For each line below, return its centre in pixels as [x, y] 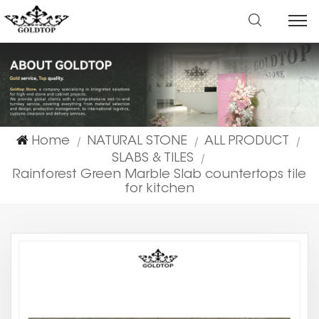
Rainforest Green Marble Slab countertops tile [159, 175]
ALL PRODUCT [246, 141]
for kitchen [159, 189]
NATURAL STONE [137, 141]
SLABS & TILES [152, 158]
